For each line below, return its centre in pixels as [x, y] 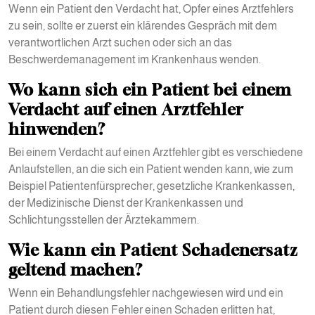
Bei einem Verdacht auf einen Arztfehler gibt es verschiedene [156, 152]
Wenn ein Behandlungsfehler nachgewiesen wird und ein [146, 293]
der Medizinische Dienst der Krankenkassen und [126, 203]
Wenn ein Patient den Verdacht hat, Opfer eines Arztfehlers [151, 9]
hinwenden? [57, 129]
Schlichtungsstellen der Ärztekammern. [104, 220]
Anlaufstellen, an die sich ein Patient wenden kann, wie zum [151, 169]
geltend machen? [76, 269]
